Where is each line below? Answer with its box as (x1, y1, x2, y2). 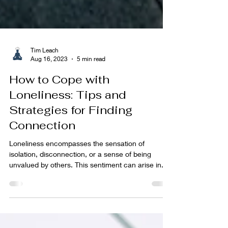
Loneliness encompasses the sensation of (9, 194, 145, 203)
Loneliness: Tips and (9, 142, 126, 157)
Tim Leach (31, 101, 59, 109)
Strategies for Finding (9, 158, 132, 173)
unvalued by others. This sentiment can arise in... (9, 215, 167, 224)
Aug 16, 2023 (31, 110, 68, 118)
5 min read (77, 110, 105, 118)
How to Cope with (9, 127, 109, 142)
